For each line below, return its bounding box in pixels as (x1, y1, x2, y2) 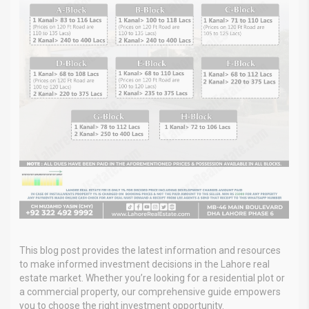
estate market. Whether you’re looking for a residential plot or (19, 272, 285, 284)
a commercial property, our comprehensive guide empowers (19, 286, 281, 298)
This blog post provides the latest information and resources (19, 245, 281, 257)
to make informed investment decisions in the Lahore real (19, 259, 270, 270)
